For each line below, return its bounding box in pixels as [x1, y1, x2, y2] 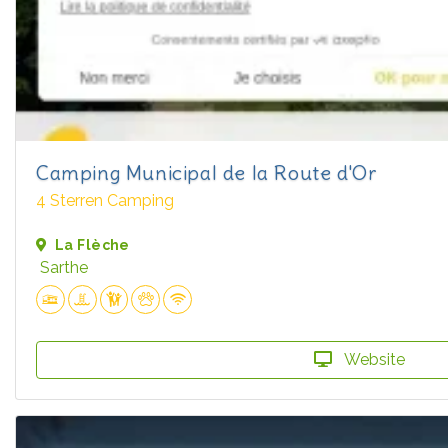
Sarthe [40, 258, 88, 278]
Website [340, 349, 405, 369]
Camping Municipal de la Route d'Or [36, 160, 377, 186]
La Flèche [55, 237, 130, 254]
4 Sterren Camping [36, 191, 174, 211]
